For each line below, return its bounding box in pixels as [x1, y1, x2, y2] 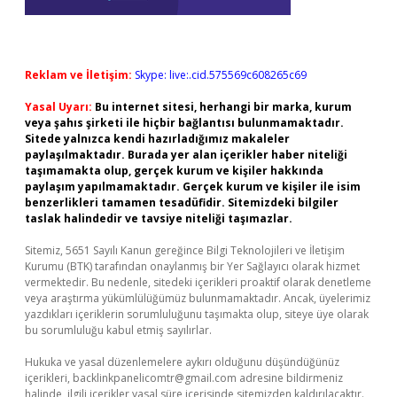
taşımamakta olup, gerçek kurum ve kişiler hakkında [25, 163, 323, 178]
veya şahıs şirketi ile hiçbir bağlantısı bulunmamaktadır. [25, 115, 344, 130]
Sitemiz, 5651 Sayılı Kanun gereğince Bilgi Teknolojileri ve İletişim [25, 243, 345, 258]
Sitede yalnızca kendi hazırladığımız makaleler [25, 131, 290, 146]
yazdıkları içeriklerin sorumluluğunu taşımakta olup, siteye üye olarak [25, 307, 369, 322]
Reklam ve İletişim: [25, 67, 132, 82]
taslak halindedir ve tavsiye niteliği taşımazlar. [25, 211, 292, 226]
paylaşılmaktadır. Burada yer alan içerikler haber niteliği [25, 147, 347, 162]
